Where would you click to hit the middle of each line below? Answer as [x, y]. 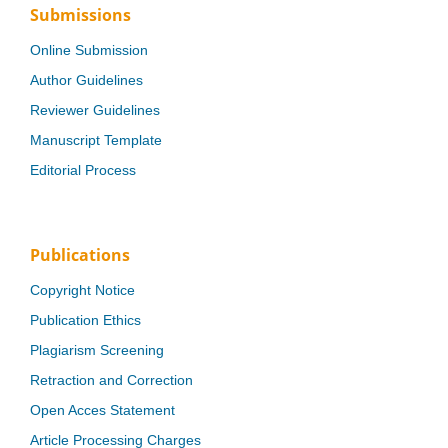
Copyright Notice [82, 289]
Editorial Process [83, 169]
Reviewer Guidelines [95, 109]
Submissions [80, 14]
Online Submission [89, 49]
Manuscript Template [96, 139]
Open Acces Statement [102, 409]
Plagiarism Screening [97, 349]
